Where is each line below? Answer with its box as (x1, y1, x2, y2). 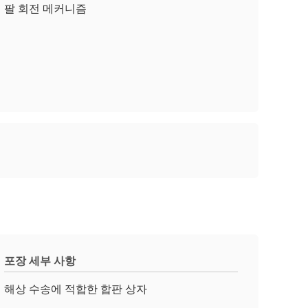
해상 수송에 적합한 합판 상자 (4, 283, 147, 295)
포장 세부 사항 (4, 255, 76, 267)
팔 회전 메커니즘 (4, 3, 87, 14)
